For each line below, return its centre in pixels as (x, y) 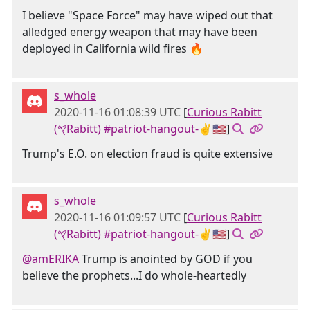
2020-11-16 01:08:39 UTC (117, 112)
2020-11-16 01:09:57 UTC (117, 217)
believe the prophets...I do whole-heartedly (134, 275)
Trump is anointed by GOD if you (166, 259)
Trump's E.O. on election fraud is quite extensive (147, 154)
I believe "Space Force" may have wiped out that (147, 15)
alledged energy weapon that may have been (140, 32)
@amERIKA (51, 259)
